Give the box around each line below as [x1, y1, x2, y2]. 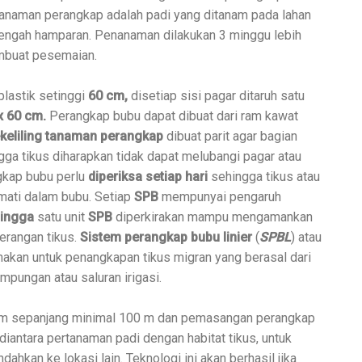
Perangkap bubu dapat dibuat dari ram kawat [46, 107, 298, 124]
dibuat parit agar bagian [166, 128, 297, 144]
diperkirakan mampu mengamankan [112, 208, 313, 225]
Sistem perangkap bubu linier [80, 229, 252, 245]
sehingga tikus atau [211, 168, 320, 184]
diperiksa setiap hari [88, 168, 211, 184]
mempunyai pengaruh [162, 188, 281, 204]
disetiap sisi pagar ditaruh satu [128, 87, 305, 103]
